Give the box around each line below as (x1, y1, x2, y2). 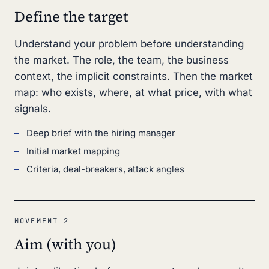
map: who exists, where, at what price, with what (14, 86, 252, 98)
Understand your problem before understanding (14, 38, 244, 50)
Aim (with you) (14, 234, 116, 254)
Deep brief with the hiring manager (26, 127, 175, 139)
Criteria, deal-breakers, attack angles (26, 163, 184, 175)
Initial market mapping (26, 145, 120, 157)
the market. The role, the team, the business (14, 54, 229, 66)
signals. (14, 103, 51, 115)
